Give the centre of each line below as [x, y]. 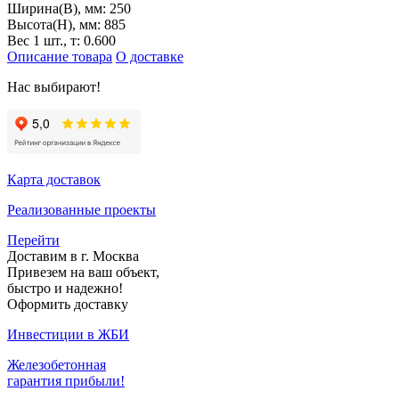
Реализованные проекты [81, 209]
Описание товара [60, 56]
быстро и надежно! [65, 288]
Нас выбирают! [54, 86]
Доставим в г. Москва [73, 256]
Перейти [33, 240]
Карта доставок [54, 179]
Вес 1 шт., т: [45, 40]
